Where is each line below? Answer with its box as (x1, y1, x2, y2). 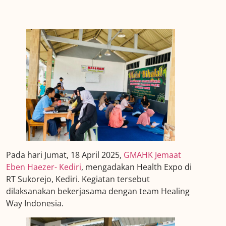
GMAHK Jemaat (124, 149, 182, 160)
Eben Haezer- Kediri (6, 161, 82, 173)
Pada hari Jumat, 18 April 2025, (6, 149, 124, 160)
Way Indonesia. (6, 197, 64, 209)
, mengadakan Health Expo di (81, 161, 192, 173)
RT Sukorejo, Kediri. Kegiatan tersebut (6, 173, 150, 185)
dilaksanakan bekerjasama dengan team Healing (6, 185, 190, 197)
